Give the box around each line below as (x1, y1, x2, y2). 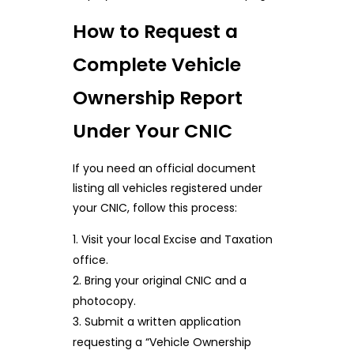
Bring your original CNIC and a (84, 273, 247, 289)
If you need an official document (72, 160, 256, 177)
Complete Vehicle (72, 51, 241, 78)
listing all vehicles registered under (72, 180, 262, 197)
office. (72, 252, 108, 269)
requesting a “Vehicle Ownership (72, 334, 251, 351)
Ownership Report (72, 85, 243, 111)
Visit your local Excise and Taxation (81, 232, 273, 248)
